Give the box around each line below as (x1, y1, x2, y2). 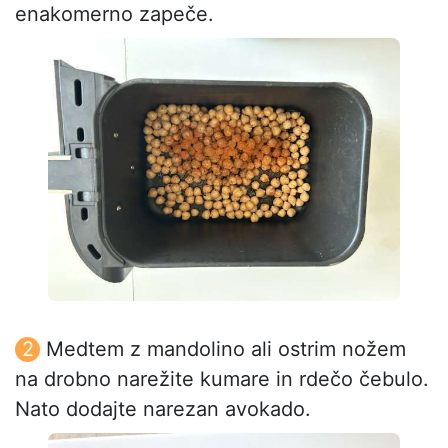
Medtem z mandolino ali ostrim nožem (46, 337, 406, 362)
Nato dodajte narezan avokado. (15, 397, 311, 422)
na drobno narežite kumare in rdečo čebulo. (15, 367, 429, 392)
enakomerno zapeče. (15, 2, 214, 27)
